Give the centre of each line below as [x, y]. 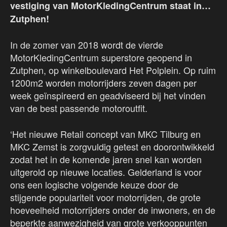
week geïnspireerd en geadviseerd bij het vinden [108, 95]
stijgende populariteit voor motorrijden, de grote [105, 197]
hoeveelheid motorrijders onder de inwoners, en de [113, 210]
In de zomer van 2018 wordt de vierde [87, 44]
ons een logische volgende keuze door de [94, 184]
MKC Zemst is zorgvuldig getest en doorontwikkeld [112, 146]
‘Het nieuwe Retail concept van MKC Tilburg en [105, 134]
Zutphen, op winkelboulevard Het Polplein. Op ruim [113, 70]
